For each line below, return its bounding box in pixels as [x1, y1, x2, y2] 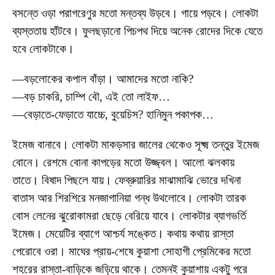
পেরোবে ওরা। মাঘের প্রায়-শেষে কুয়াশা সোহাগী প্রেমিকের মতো [12, 245, 251, 258]
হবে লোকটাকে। [12, 42, 74, 56]
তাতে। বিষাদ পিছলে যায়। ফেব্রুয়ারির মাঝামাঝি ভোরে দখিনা [12, 174, 241, 187]
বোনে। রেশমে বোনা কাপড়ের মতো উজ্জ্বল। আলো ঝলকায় [12, 156, 234, 169]
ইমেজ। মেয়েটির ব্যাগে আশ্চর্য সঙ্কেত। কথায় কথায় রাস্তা [12, 227, 234, 241]
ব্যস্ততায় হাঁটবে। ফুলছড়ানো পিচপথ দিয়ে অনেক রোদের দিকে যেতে [12, 25, 263, 38]
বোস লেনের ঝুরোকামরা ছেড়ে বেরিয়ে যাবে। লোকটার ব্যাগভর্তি [12, 209, 246, 223]
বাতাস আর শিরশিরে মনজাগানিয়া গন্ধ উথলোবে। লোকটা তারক [12, 192, 246, 205]
